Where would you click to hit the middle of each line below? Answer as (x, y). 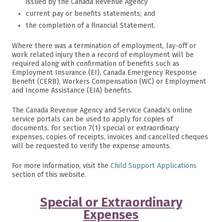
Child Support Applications (154, 166)
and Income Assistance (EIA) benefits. (72, 90)
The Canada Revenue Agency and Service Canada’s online (102, 110)
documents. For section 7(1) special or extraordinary (95, 128)
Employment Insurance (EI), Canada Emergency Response (104, 73)
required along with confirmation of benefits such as (96, 64)
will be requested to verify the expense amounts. (91, 146)
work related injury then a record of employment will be (103, 55)
